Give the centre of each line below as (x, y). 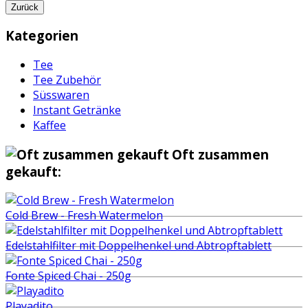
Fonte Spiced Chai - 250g (68, 276)
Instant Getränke (77, 110)
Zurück (25, 7)
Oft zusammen (220, 154)
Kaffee (49, 125)
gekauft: (33, 171)
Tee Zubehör (67, 79)
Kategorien (42, 36)
